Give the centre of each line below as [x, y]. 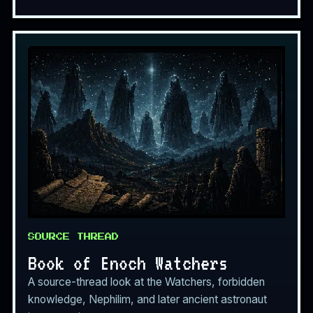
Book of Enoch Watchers [128, 262]
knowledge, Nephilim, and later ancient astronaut [147, 299]
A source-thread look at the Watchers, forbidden [146, 282]
